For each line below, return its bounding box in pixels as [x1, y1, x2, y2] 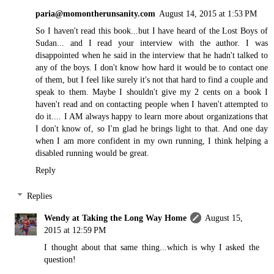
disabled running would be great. [35, 148, 149, 158]
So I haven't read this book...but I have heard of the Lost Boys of [35, 26, 268, 36]
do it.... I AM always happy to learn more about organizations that [35, 111, 268, 122]
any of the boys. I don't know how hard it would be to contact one [35, 62, 268, 73]
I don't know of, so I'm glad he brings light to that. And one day [35, 124, 268, 134]
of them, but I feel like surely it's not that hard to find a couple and [35, 75, 268, 85]
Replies [27, 191, 53, 201]
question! [44, 254, 76, 265]
